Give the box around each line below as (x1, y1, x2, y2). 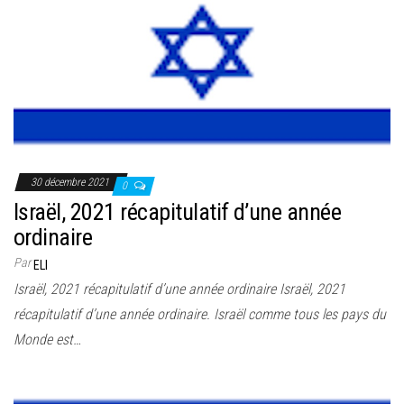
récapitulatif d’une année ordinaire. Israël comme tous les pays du (14, 305, 386, 323)
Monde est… (14, 330, 81, 348)
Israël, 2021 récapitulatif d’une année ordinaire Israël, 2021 (14, 280, 345, 298)
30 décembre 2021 (31, 175, 112, 188)
